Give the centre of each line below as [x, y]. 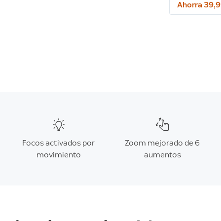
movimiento [58, 155]
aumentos [162, 155]
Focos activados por [59, 143]
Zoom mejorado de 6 [163, 143]
